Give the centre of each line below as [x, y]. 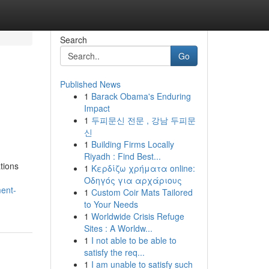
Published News [90, 84]
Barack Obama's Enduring [141, 96]
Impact [97, 108]
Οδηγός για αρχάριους [133, 180]
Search [73, 40]
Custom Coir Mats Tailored [142, 192]
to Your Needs [111, 204]
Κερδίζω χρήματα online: [143, 168]
